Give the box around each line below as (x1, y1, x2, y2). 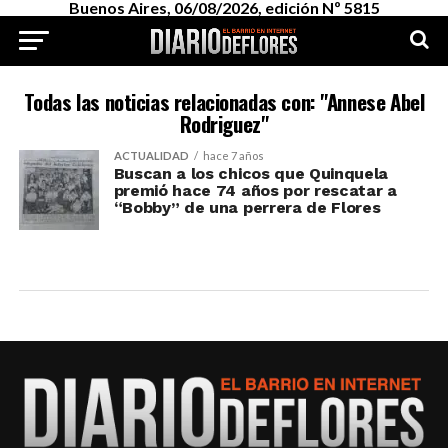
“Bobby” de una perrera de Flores (113, 198, 381, 217)
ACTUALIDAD (113, 149, 189, 162)
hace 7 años (202, 149, 264, 162)
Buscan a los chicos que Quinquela (113, 164, 389, 183)
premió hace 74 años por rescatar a (113, 181, 397, 200)
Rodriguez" (179, 108, 269, 139)
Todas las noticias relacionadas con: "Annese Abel (23, 86, 425, 117)
